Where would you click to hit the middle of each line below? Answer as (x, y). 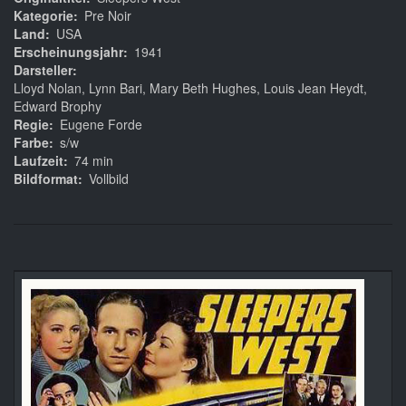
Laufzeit (39, 161)
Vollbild (109, 179)
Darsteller (43, 70)
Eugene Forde (101, 125)
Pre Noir (108, 16)
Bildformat (46, 179)
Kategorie (43, 16)
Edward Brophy (58, 106)
